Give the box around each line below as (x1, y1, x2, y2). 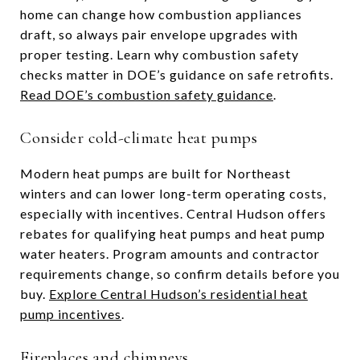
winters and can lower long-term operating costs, (20, 186, 326, 201)
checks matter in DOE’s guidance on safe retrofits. (20, 67, 333, 82)
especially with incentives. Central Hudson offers (20, 206, 326, 221)
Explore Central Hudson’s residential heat (49, 286, 308, 301)
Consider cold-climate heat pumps (20, 128, 257, 148)
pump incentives (20, 306, 121, 321)
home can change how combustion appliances (20, 6, 302, 22)
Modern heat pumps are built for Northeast (20, 166, 291, 181)
